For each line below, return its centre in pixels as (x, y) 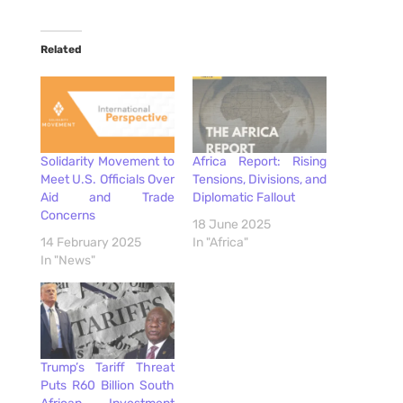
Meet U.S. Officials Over (107, 179)
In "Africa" (220, 242)
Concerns (67, 215)
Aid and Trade (107, 197)
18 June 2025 (231, 224)
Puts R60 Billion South (107, 386)
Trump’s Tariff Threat (107, 368)
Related (61, 49)
